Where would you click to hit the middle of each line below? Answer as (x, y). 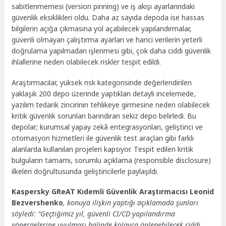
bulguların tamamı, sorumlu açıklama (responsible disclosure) (111, 160)
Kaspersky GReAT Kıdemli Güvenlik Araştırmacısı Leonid (113, 192)
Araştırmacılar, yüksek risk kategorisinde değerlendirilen (102, 82)
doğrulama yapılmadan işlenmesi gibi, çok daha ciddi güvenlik (111, 50)
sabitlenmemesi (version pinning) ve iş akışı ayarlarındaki (103, 6)
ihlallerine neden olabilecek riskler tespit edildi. (87, 62)
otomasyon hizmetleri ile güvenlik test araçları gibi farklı (103, 138)
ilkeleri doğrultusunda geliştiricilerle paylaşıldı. (85, 171)
